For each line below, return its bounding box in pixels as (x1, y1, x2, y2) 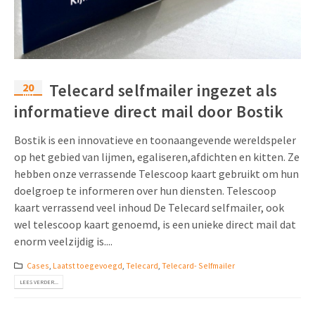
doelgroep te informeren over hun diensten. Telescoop (14, 184, 276, 198)
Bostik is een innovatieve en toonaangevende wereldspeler (14, 133, 296, 148)
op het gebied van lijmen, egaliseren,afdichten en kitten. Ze (14, 150, 300, 165)
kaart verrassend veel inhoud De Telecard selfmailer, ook (14, 200, 284, 215)
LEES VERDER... (19, 278, 58, 285)
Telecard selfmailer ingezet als (49, 80, 278, 101)
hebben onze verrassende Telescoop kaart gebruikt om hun (14, 167, 299, 181)
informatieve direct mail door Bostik (14, 101, 283, 122)
